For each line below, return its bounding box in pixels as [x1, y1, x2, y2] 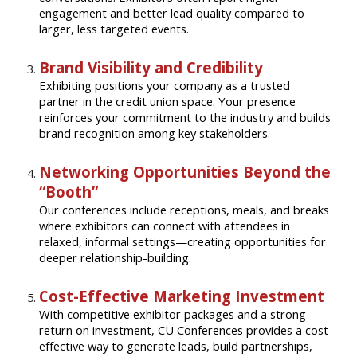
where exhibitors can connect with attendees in [39, 217, 291, 233]
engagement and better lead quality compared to [39, 4, 305, 21]
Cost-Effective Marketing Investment [39, 285, 325, 306]
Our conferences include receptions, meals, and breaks [39, 201, 330, 218]
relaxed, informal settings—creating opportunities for [39, 233, 327, 249]
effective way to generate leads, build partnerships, [39, 337, 313, 354]
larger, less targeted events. [39, 20, 190, 37]
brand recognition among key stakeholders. [39, 124, 271, 141]
